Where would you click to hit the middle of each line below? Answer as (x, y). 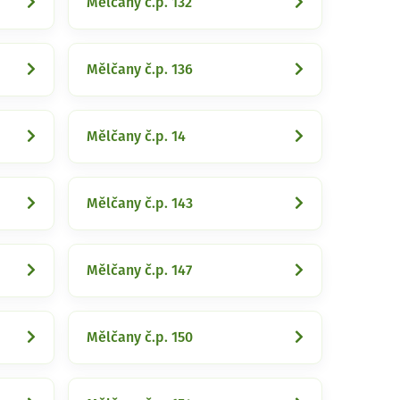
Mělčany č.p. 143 (140, 204)
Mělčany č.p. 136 (140, 70)
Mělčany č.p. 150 (140, 337)
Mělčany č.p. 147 (139, 271)
